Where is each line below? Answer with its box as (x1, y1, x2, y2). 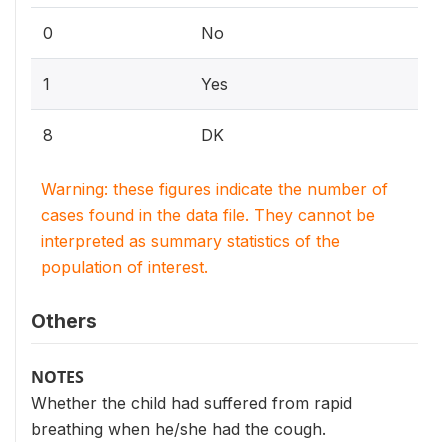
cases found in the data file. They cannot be (41, 205, 375, 225)
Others (31, 309, 97, 333)
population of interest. (41, 257, 208, 277)
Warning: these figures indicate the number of (41, 179, 388, 199)
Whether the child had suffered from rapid (31, 393, 352, 413)
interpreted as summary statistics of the (41, 231, 340, 251)
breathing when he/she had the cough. (31, 419, 326, 439)
